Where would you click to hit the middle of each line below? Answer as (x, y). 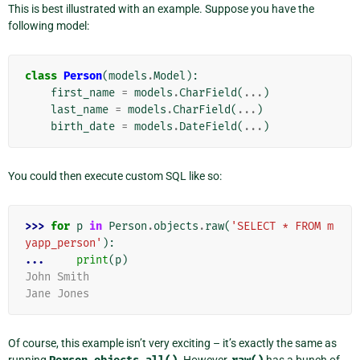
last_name (80, 109)
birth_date (83, 126)
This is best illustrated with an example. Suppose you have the (161, 8)
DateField (208, 126)
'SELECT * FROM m (282, 226)
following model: (49, 25)
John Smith (57, 276)
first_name (83, 92)
